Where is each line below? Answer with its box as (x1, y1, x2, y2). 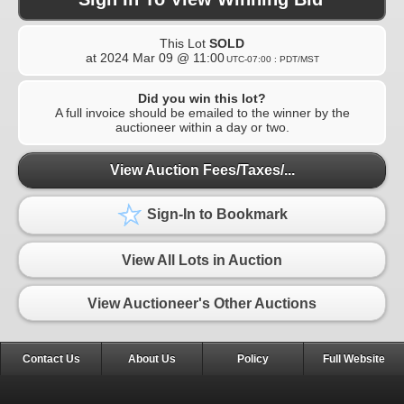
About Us (128, 353, 176, 366)
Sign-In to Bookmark (143, 207, 288, 223)
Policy (237, 353, 269, 366)
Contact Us (22, 353, 80, 366)
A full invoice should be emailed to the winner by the (54, 105, 350, 120)
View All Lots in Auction (122, 252, 282, 268)
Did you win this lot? (138, 90, 266, 106)
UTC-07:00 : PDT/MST (225, 53, 319, 64)
